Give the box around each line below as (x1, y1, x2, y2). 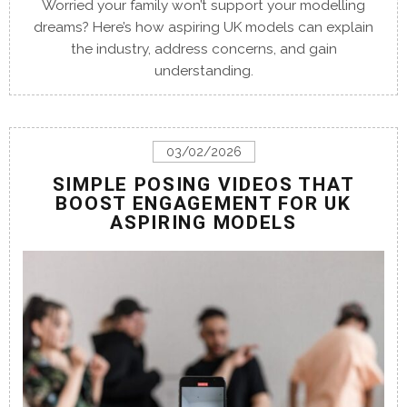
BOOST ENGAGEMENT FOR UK (55, 192, 352, 214)
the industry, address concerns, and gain (70, 40, 337, 57)
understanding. (154, 62, 253, 79)
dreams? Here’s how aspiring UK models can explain (34, 18, 373, 35)
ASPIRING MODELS (110, 211, 297, 233)
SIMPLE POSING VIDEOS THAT (52, 173, 355, 195)
